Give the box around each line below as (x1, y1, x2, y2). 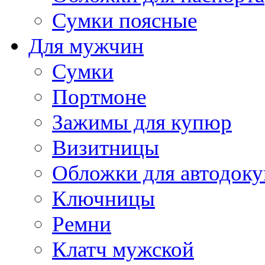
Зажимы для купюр (52, 109, 232, 134)
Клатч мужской (52, 237, 194, 261)
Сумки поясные (52, 8, 197, 33)
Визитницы (52, 135, 159, 160)
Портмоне (52, 84, 146, 109)
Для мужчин (28, 33, 144, 58)
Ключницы (52, 186, 155, 211)
